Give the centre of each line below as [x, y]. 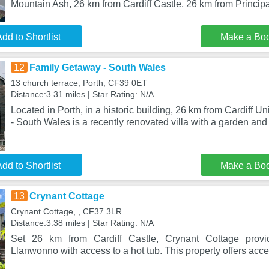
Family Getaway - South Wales [97, 68]
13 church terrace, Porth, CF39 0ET [79, 83]
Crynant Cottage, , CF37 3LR [66, 211]
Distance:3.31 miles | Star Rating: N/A [82, 94]
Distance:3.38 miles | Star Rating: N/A [82, 223]
